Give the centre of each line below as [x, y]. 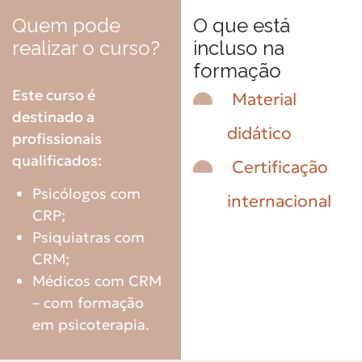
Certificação [280, 167]
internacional [279, 201]
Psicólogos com [86, 194]
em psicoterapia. [91, 325]
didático [259, 133]
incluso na [239, 48]
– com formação [88, 303]
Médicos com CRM [97, 281]
